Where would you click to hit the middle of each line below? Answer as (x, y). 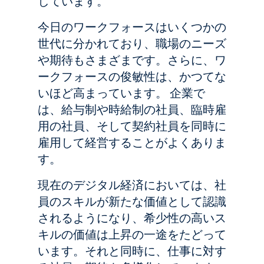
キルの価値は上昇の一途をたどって (132, 235)
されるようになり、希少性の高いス (132, 218)
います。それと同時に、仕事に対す (132, 251)
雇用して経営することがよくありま (132, 143)
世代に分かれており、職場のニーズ (132, 44)
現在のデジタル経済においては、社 (132, 185)
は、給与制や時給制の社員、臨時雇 (132, 110)
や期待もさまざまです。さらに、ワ (132, 60)
